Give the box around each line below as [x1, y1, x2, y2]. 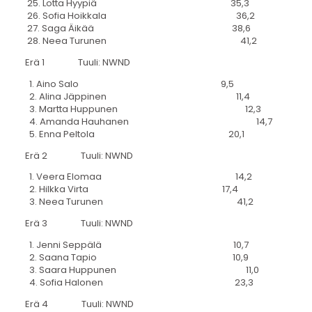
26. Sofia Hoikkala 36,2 [24, 9, 255, 23]
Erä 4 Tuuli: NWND [24, 297, 134, 311]
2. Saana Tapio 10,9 [24, 250, 249, 264]
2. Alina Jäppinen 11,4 [24, 89, 250, 103]
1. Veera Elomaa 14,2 [24, 170, 252, 184]
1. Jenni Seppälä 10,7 [24, 237, 249, 251]
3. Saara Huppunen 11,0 [24, 263, 259, 276]
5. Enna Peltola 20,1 [24, 127, 244, 141]
